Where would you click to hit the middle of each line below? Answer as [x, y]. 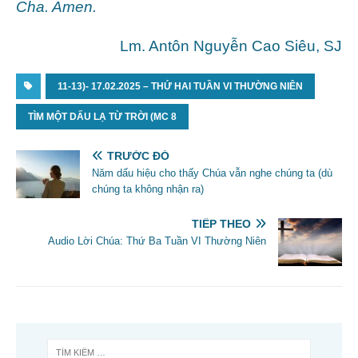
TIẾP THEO [221, 223]
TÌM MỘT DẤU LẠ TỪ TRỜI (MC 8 [102, 116]
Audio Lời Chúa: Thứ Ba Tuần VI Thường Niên [157, 241]
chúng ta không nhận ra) [148, 189]
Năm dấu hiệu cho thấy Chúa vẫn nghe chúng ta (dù [212, 173]
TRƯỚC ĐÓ [138, 155]
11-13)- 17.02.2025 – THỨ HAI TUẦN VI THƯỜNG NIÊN [180, 86]
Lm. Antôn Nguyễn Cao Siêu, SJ [231, 46]
